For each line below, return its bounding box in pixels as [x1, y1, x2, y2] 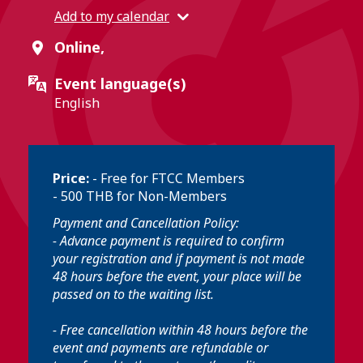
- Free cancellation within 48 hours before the [53, 321, 308, 339]
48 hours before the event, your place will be [53, 267, 301, 285]
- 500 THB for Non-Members [53, 187, 227, 205]
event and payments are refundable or [53, 339, 268, 357]
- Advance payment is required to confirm [53, 232, 284, 250]
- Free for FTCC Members [92, 169, 245, 187]
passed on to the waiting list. [53, 285, 214, 303]
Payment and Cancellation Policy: [53, 214, 239, 232]
